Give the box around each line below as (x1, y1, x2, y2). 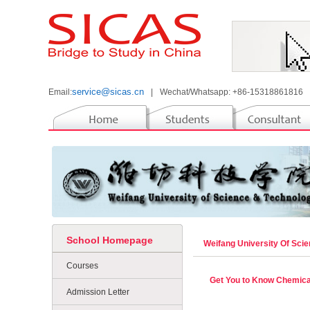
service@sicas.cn (72, 86, 144, 97)
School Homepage (66, 235, 153, 246)
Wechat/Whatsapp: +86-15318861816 (160, 87, 303, 97)
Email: (48, 87, 72, 97)
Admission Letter (66, 287, 129, 297)
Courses (66, 261, 98, 271)
